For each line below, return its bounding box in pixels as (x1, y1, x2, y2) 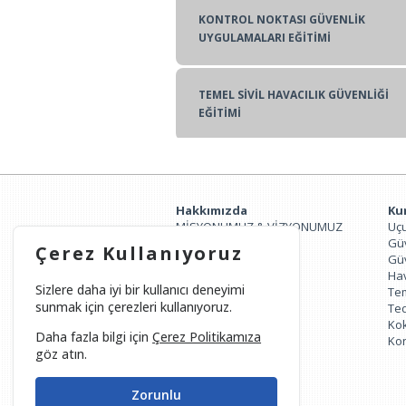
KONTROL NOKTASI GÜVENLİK (198, 12, 365, 27)
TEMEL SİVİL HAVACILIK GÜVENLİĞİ (198, 87, 389, 102)
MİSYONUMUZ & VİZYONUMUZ (176, 218, 343, 235)
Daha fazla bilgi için (35, 328, 153, 346)
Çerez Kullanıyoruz (35, 241, 244, 266)
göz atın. (35, 345, 88, 363)
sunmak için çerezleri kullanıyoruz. (35, 298, 233, 316)
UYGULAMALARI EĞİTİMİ (198, 30, 331, 45)
